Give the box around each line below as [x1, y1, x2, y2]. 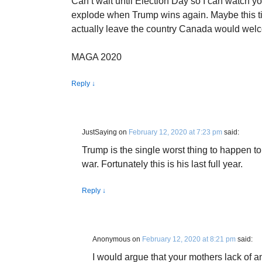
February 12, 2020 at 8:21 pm [142, 235, 236, 243]
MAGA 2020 [71, 52, 122, 62]
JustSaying [82, 128, 117, 136]
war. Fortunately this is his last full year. [82, 159, 243, 169]
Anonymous [92, 235, 130, 243]
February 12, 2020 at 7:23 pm [129, 128, 222, 136]
